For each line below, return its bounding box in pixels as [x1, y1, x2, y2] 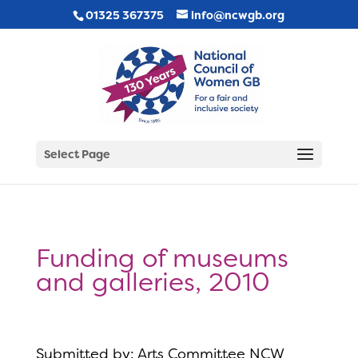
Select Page [43, 147, 110, 161]
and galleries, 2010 [35, 265, 270, 299]
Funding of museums [35, 241, 288, 275]
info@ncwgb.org [191, 7, 285, 22]
